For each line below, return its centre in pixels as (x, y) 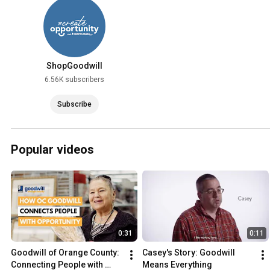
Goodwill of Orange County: (65, 252)
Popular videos (52, 150)
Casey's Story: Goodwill (189, 252)
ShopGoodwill (74, 66)
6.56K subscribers (74, 80)
